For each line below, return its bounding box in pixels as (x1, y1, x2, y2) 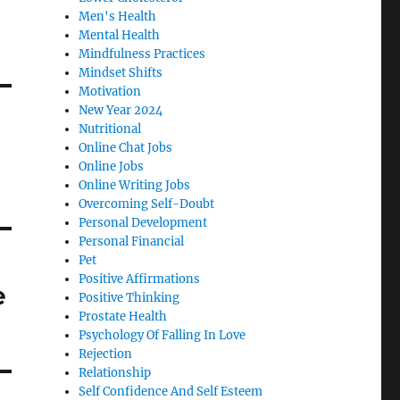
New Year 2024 (79, 103, 163, 119)
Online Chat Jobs (79, 140, 173, 156)
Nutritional (79, 121, 142, 137)
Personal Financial (79, 234, 185, 250)
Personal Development (79, 215, 208, 231)
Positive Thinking (79, 290, 180, 306)
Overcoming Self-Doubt (79, 196, 215, 212)
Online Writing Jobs (79, 178, 191, 194)
